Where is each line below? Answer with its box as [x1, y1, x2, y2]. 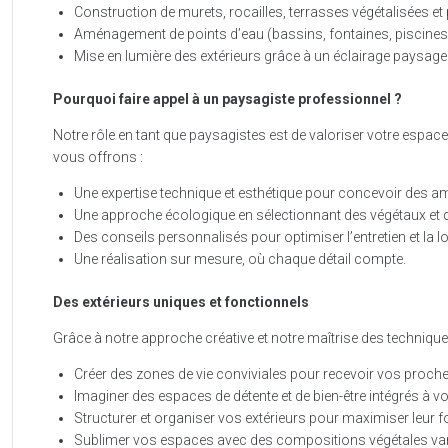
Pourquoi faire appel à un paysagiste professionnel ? [53, 91, 403, 108]
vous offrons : [53, 149, 144, 166]
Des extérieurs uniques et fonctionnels [53, 294, 310, 311]
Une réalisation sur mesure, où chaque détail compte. [74, 251, 407, 268]
